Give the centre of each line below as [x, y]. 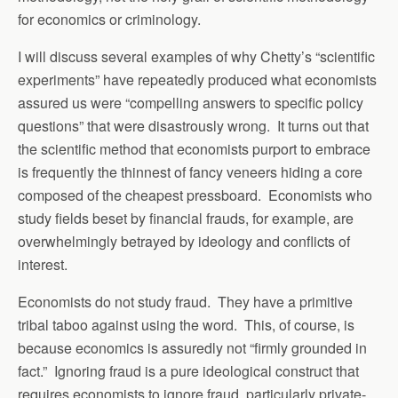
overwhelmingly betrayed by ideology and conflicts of [184, 242]
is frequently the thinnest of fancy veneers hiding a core [190, 172]
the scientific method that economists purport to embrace [194, 149]
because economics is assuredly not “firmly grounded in [192, 348]
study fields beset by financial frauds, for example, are [186, 219]
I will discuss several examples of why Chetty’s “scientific [196, 57]
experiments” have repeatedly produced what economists [197, 80]
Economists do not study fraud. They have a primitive [185, 302]
